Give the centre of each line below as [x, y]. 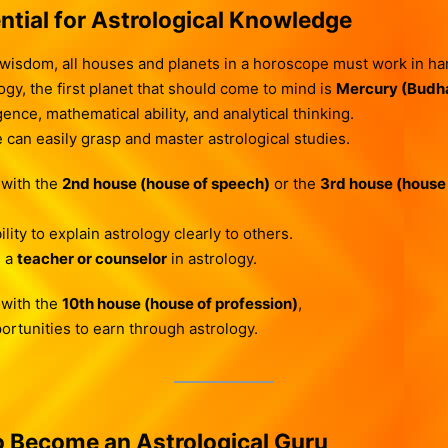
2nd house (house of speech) [165, 183]
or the [294, 183]
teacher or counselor [91, 258]
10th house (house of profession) [179, 303]
